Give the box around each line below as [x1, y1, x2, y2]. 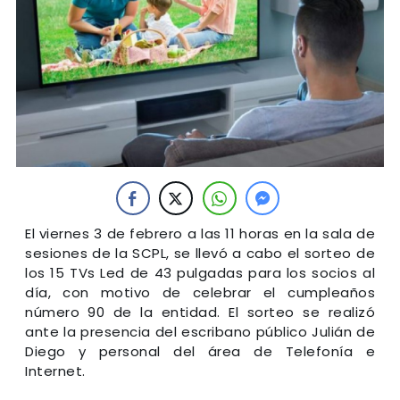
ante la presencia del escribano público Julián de [25, 321, 375, 341]
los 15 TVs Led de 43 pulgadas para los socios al [25, 262, 375, 282]
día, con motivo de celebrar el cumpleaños [25, 282, 375, 302]
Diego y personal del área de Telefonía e [25, 341, 375, 361]
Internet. [25, 361, 86, 380]
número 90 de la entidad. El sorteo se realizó [25, 302, 375, 321]
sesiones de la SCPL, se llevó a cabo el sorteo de [25, 243, 375, 262]
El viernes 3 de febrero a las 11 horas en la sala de [25, 223, 375, 243]
